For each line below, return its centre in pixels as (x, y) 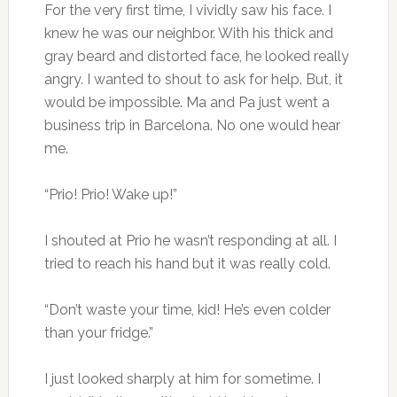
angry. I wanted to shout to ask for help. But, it (193, 79)
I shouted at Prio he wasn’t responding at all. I (190, 240)
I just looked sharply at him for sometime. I (182, 378)
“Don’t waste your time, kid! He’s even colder (187, 309)
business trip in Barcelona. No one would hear (192, 125)
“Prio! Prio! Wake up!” (110, 194)
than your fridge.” (98, 332)
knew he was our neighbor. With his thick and (188, 33)
